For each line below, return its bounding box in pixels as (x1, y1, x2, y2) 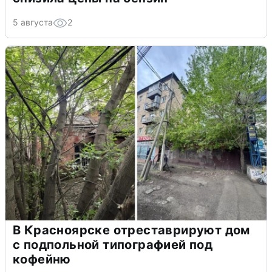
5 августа (13, 16, 53, 27)
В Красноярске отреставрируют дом (13, 222, 250, 237)
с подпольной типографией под (13, 237, 213, 252)
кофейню (13, 251, 71, 267)
